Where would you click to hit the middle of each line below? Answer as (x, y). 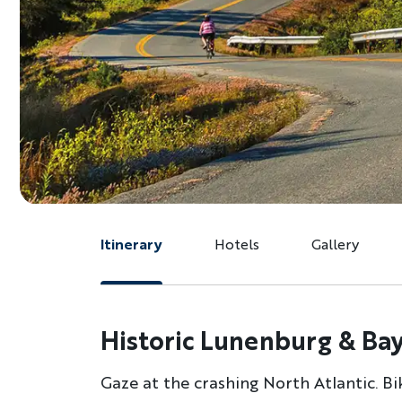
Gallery (335, 244)
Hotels (237, 244)
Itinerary (131, 244)
